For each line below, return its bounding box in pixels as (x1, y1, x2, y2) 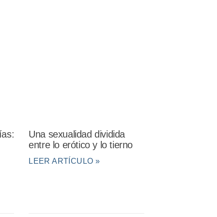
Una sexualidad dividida (29, 129, 125, 140)
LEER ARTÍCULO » (29, 157, 100, 166)
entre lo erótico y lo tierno (29, 139, 133, 151)
